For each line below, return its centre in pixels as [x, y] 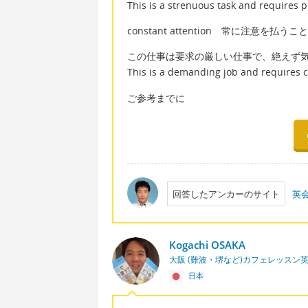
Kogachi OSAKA [207, 244]
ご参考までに [156, 98]
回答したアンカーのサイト [226, 194]
